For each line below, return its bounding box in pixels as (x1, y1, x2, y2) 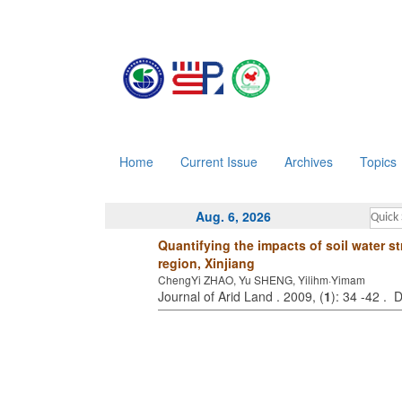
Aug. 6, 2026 (195, 207, 271, 225)
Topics (360, 153, 397, 170)
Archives (284, 153, 333, 170)
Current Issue (180, 153, 258, 170)
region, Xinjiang (158, 254, 255, 272)
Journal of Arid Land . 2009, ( (158, 287, 324, 305)
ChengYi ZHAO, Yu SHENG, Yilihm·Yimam (158, 272, 365, 287)
